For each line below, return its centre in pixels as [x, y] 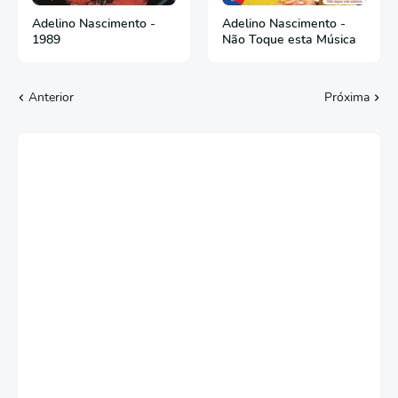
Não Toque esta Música [289, 40]
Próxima [347, 98]
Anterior [51, 98]
